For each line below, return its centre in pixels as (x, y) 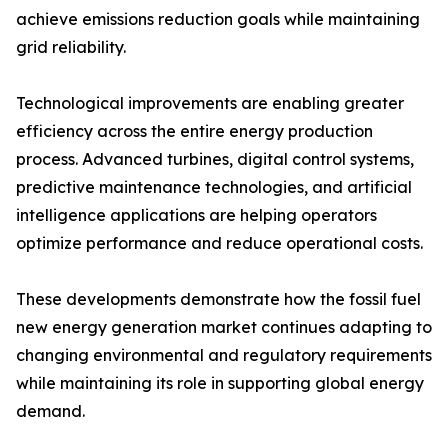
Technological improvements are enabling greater (210, 103)
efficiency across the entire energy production (194, 131)
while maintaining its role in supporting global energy (220, 383)
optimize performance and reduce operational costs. (219, 243)
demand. (50, 411)
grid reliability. (71, 47)
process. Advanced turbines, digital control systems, (215, 159)
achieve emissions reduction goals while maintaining (218, 19)
